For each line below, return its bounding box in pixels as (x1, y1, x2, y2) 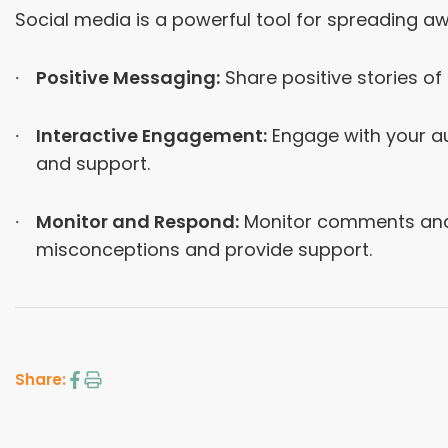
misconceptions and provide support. (35, 237, 372, 263)
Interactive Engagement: (35, 123, 267, 149)
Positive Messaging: (35, 65, 220, 91)
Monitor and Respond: (35, 209, 239, 235)
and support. (35, 151, 150, 177)
